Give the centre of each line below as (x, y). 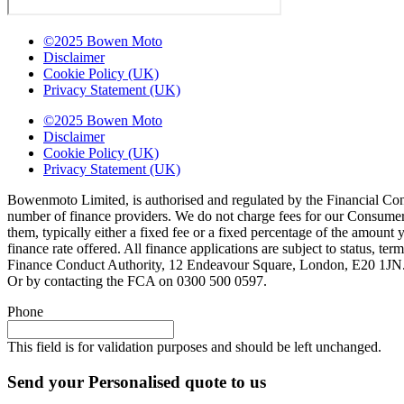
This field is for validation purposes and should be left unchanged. (194, 347)
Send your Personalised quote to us (137, 381)
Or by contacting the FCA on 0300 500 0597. (137, 281)
